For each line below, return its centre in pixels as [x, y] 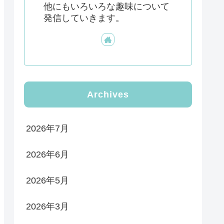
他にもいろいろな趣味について [106, 6]
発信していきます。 [84, 18]
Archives [108, 95]
